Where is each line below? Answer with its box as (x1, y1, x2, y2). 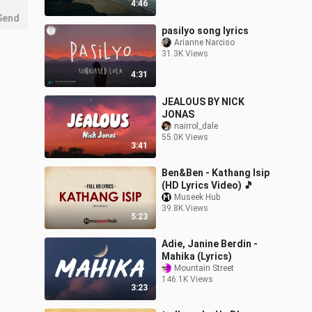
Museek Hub (174, 192, 220, 203)
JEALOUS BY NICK (162, 96, 244, 108)
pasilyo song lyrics (162, 25, 249, 37)
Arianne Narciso (174, 38, 235, 48)
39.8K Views (162, 203, 208, 214)
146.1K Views (162, 274, 213, 285)
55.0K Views (162, 132, 208, 143)
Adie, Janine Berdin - (162, 238, 258, 250)
